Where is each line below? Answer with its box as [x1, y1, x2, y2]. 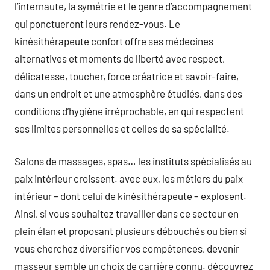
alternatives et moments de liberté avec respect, [14, 52, 225, 64]
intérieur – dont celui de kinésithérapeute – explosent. [14, 190, 246, 202]
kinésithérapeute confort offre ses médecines [14, 34, 213, 47]
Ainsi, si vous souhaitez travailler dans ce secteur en [14, 207, 239, 219]
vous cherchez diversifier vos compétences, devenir [14, 242, 239, 254]
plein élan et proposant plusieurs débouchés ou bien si [14, 225, 247, 237]
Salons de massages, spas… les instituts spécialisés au [14, 155, 252, 167]
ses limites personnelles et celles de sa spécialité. [14, 122, 230, 134]
